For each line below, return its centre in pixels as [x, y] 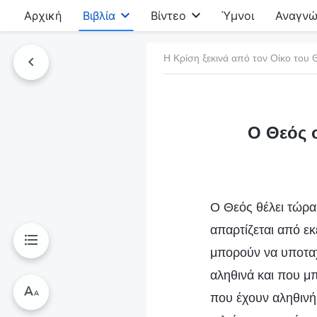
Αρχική [43, 16]
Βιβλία [99, 16]
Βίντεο [168, 16]
